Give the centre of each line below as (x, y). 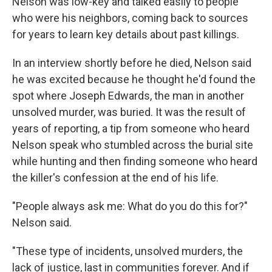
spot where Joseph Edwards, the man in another (128, 96)
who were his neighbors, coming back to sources (130, 18)
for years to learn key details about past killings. (126, 34)
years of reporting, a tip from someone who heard (131, 128)
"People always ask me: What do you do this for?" (130, 206)
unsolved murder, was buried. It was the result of (129, 112)
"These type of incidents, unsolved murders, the (127, 251)
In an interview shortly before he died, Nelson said (132, 63)
